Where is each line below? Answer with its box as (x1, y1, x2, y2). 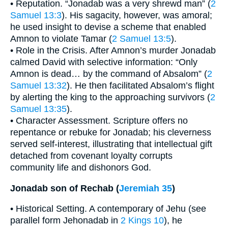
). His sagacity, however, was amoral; (62, 10, 212, 21)
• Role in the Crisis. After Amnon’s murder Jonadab (10, 45, 216, 56)
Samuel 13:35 (10, 104, 67, 115)
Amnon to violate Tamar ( (10, 34, 112, 44)
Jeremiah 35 (119, 183, 172, 193)
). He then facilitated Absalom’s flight (67, 80, 214, 91)
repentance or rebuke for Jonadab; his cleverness (10, 127, 211, 138)
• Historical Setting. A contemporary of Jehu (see (10, 204, 206, 214)
